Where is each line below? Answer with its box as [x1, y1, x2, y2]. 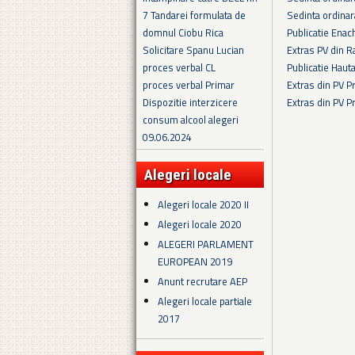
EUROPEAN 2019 [158, 254, 233, 270]
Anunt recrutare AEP [158, 273, 248, 290]
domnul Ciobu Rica [143, 25, 223, 41]
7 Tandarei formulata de [143, 7, 246, 24]
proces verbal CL [143, 59, 216, 76]
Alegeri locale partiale [158, 293, 253, 310]
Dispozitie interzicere [143, 94, 238, 111]
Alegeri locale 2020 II [158, 196, 250, 212]
